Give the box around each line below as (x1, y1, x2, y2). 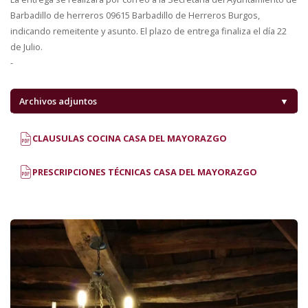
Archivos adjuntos (19, 94, 97, 107)
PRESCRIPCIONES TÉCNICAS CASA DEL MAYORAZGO (30, 166, 257, 179)
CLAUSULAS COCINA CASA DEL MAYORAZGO (30, 132, 227, 145)
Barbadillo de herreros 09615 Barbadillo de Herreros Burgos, (10, 9, 260, 22)
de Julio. (10, 41, 43, 54)
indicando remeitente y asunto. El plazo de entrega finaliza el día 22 (10, 25, 287, 38)
